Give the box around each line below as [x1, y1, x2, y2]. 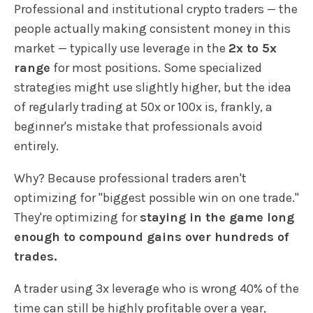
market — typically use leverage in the [14, 40, 228, 56]
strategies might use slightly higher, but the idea [14, 79, 291, 95]
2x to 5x [228, 40, 277, 56]
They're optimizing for [14, 209, 140, 225]
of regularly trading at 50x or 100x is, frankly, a [14, 99, 272, 115]
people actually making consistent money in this [14, 20, 291, 36]
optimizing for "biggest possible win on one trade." [14, 189, 299, 205]
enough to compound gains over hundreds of [14, 228, 289, 245]
